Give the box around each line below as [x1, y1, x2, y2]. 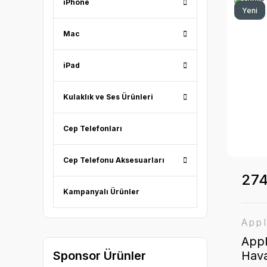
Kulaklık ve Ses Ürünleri [63, 92, 153, 101]
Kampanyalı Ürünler [63, 187, 139, 196]
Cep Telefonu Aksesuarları [63, 156, 164, 164]
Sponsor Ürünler [53, 249, 146, 263]
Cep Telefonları [63, 124, 122, 133]
